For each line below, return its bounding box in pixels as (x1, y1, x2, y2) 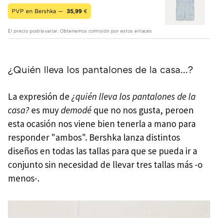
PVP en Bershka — (12, 7, 65, 15)
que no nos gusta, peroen (91, 104, 194, 116)
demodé (61, 104, 91, 116)
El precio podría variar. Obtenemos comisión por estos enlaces (8, 28, 152, 34)
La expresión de (8, 91, 72, 103)
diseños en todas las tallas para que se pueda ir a (8, 145, 197, 157)
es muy (31, 104, 61, 116)
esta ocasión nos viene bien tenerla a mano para (8, 118, 196, 130)
